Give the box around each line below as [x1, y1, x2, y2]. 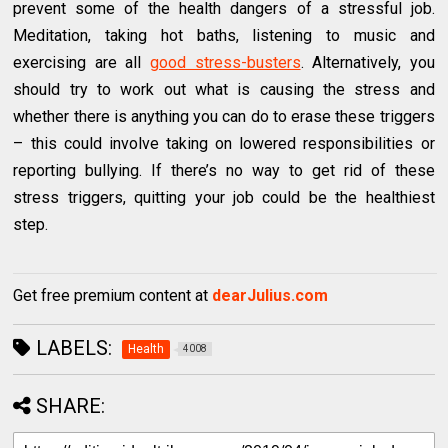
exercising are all [13, 53, 150, 73]
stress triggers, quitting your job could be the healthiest [13, 188, 435, 208]
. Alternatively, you [300, 53, 435, 73]
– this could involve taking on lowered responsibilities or [13, 134, 435, 154]
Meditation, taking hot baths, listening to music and [13, 26, 435, 46]
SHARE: [36, 394, 106, 419]
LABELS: [31, 336, 113, 361]
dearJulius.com [212, 286, 329, 306]
